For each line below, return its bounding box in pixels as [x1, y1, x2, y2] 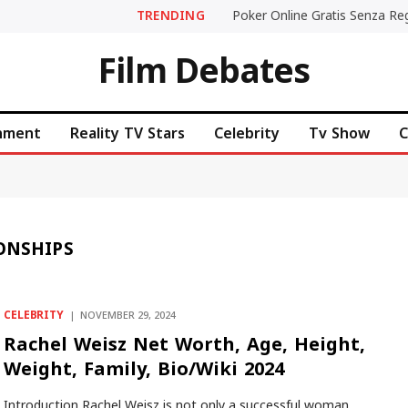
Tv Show [309, 118, 370, 148]
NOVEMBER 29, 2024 [79, 305, 176, 326]
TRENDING [136, 2, 205, 29]
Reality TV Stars [70, 118, 185, 148]
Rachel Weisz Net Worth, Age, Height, [3, 327, 365, 362]
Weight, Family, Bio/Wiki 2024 [3, 352, 284, 386]
